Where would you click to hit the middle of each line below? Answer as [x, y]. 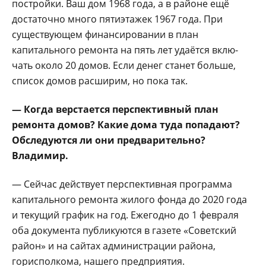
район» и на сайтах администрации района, [114, 246]
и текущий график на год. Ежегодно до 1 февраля [125, 215]
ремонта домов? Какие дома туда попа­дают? [126, 124]
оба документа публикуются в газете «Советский [124, 230]
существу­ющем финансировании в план [105, 34]
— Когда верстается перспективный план [115, 109]
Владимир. [40, 155]
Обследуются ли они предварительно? [109, 140]
